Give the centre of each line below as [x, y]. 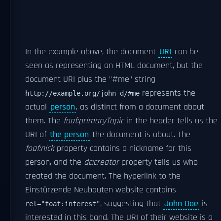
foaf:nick [40, 148]
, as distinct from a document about [140, 107]
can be [185, 52]
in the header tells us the [171, 121]
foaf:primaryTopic [93, 121]
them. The [44, 121]
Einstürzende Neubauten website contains [101, 190]
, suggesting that [132, 204]
